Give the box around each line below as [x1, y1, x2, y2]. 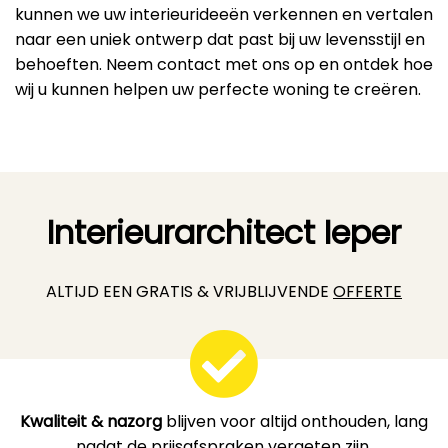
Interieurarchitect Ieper [47, 209, 401, 255]
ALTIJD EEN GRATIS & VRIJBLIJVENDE [46, 279, 333, 303]
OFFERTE [333, 279, 402, 303]
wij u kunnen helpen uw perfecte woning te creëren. [15, 77, 421, 101]
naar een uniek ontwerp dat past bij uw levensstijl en [15, 27, 425, 51]
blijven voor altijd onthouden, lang [162, 409, 428, 433]
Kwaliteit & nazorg [20, 409, 162, 433]
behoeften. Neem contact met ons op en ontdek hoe [15, 52, 433, 76]
